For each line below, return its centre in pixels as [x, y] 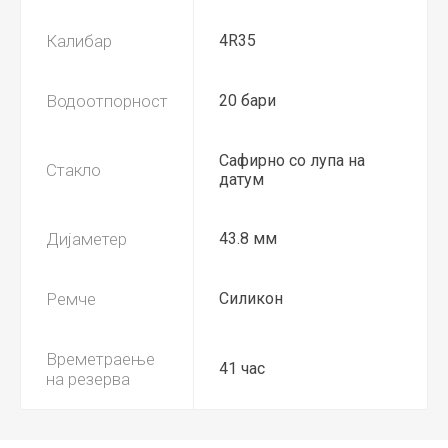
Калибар [79, 41]
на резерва [88, 379]
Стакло [73, 170]
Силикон [251, 298]
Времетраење [100, 359]
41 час [242, 368]
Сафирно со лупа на [292, 160]
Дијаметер [86, 239]
